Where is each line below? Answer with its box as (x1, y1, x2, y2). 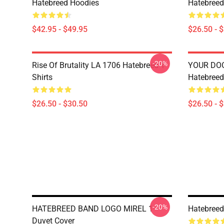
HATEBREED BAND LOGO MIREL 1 (32, 204, 153, 213)
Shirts (32, 72, 52, 82)
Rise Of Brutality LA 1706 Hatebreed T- (32, 60, 166, 70)
